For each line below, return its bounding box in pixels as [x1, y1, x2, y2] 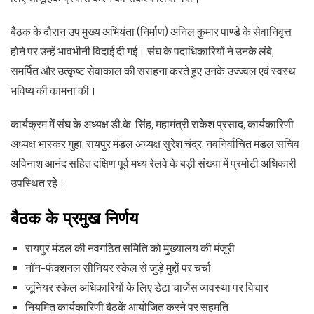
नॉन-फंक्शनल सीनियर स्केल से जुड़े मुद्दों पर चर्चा [25, 261, 211, 275]
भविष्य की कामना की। [11, 83, 97, 97]
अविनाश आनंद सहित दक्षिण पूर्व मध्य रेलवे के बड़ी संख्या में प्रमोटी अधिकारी [11, 156, 296, 170]
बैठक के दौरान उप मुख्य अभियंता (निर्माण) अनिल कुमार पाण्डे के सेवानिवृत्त [11, 25, 292, 39]
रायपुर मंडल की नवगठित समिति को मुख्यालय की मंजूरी [25, 241, 235, 255]
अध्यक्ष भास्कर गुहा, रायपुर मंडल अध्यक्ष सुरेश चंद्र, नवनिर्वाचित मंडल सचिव [11, 137, 299, 151]
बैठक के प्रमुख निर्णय [11, 208, 138, 228]
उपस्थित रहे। [11, 176, 65, 190]
